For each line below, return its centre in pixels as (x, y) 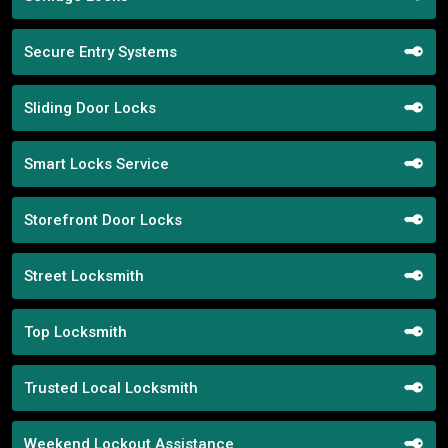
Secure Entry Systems (100, 51)
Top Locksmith (75, 331)
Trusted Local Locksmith (111, 387)
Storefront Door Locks (103, 219)
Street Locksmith (84, 275)
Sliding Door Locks (90, 107)
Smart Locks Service (96, 163)
